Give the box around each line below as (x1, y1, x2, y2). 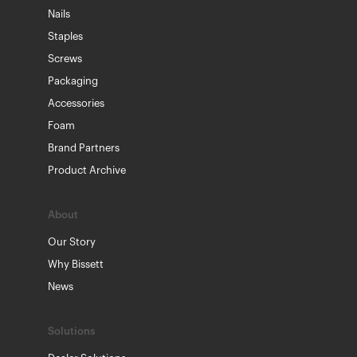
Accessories (48, 97, 104, 108)
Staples (48, 30, 83, 41)
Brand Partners (48, 142, 120, 153)
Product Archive (48, 164, 126, 175)
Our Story (48, 236, 96, 247)
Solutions (48, 325, 95, 336)
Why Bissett (48, 258, 104, 269)
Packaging (48, 75, 98, 86)
